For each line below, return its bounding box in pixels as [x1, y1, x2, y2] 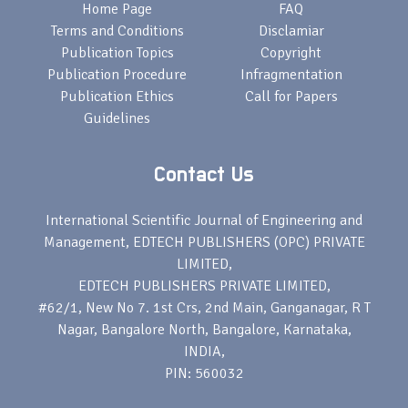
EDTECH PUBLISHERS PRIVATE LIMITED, [77, 277, 331, 296]
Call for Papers [244, 87, 338, 107]
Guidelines [84, 109, 150, 128]
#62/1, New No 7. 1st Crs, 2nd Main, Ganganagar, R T [37, 299, 371, 318]
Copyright [260, 44, 321, 63]
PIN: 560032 [164, 364, 244, 383]
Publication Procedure [47, 66, 187, 85]
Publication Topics [60, 44, 174, 63]
